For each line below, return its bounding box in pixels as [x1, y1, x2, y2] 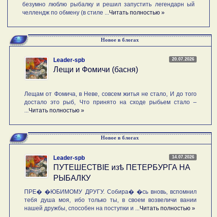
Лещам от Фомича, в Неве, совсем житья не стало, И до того [24, 90, 197, 97]
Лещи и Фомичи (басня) [53, 65, 139, 74]
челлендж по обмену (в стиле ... [22, 9, 109, 16]
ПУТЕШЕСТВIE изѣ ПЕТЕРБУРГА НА [53, 163, 191, 171]
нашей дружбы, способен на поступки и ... [24, 204, 140, 212]
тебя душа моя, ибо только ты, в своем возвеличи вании [24, 196, 197, 203]
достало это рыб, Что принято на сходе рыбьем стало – [24, 98, 197, 106]
